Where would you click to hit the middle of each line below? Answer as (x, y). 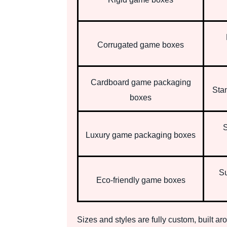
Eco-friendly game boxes (141, 180)
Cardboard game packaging (141, 82)
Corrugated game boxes (141, 45)
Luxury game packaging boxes (141, 135)
